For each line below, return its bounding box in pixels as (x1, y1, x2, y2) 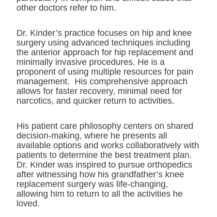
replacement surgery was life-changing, (16, 179, 168, 189)
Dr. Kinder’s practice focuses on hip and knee (16, 28, 192, 38)
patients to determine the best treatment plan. (16, 150, 192, 160)
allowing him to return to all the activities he (16, 189, 183, 199)
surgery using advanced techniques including (16, 38, 190, 47)
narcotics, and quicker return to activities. (16, 96, 174, 106)
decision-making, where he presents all (16, 131, 167, 140)
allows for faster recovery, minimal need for (16, 86, 182, 96)
